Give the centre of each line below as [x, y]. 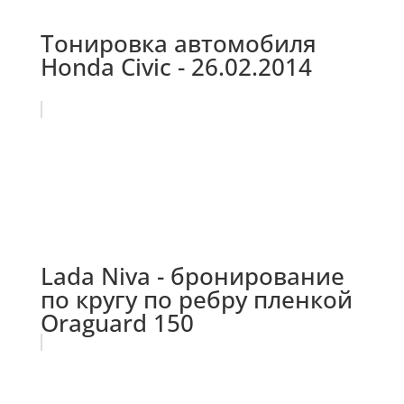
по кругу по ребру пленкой [196, 299]
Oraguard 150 [117, 322]
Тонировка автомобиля [178, 43]
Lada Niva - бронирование [192, 275]
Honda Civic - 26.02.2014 [176, 66]
